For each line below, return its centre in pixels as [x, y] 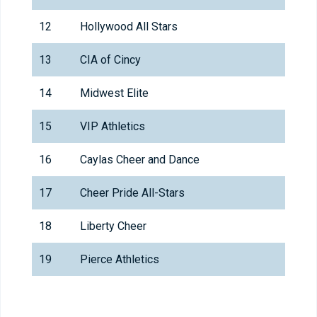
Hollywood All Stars [129, 27]
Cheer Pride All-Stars [132, 193]
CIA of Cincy [110, 60]
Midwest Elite [114, 93]
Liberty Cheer [113, 226]
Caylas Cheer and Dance [140, 160]
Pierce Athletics [120, 260]
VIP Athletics [113, 127]
